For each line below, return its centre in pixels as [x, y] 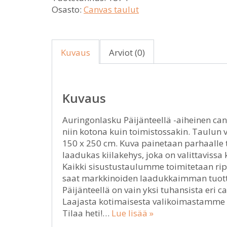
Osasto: [68, 9]
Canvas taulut [111, 9]
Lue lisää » [133, 213]
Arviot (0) [127, 52]
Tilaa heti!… [87, 213]
